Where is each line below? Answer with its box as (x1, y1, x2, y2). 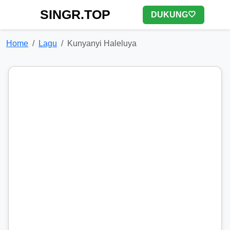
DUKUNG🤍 (151, 10, 196, 19)
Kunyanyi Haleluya (67, 39, 137, 48)
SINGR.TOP (40, 7, 110, 22)
